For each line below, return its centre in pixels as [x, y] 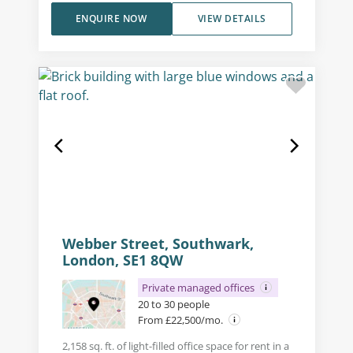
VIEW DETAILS [232, 18]
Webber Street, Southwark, [158, 243]
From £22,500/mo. [181, 320]
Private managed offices [199, 287]
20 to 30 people [173, 304]
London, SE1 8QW [122, 260]
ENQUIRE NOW [111, 18]
